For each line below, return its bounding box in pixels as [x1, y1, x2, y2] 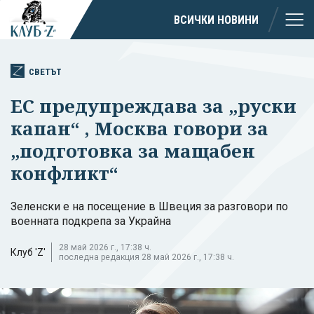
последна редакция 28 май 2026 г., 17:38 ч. [59, 252, 234, 262]
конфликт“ [11, 160, 123, 186]
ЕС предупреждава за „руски [11, 93, 296, 118]
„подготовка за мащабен [11, 137, 255, 163]
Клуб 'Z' [11, 246, 46, 258]
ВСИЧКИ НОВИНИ [174, 13, 259, 27]
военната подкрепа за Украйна [11, 214, 171, 228]
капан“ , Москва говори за [11, 115, 268, 141]
